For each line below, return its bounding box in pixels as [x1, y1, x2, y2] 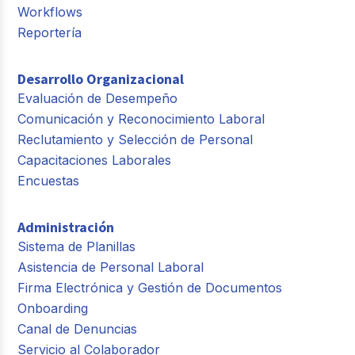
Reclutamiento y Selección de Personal [17, 132, 254, 148]
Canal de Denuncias [17, 321, 138, 338]
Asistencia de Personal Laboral [17, 259, 204, 276]
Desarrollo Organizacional [17, 70, 185, 89]
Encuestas [17, 173, 80, 189]
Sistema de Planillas [17, 239, 136, 255]
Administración [17, 218, 115, 237]
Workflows [17, 4, 83, 21]
